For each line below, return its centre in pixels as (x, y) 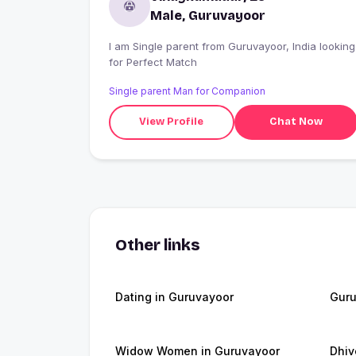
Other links (158, 244)
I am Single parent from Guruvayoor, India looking (155, 46)
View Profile (172, 122)
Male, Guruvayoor (208, 15)
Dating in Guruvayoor (174, 296)
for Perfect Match (153, 62)
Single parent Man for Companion (187, 91)
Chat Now (296, 122)
